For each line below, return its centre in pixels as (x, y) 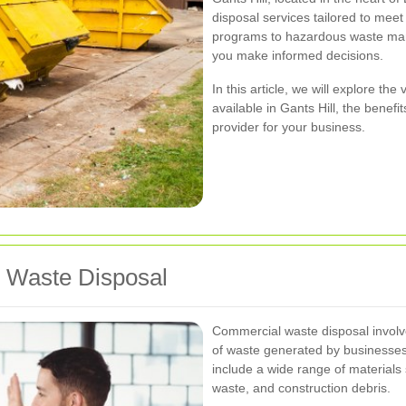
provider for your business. (289, 127)
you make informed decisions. (298, 55)
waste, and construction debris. (301, 388)
